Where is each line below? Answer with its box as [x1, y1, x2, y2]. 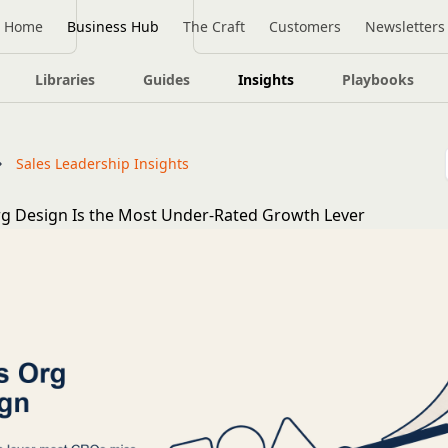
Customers [268, 17, 341, 36]
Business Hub [66, 17, 159, 36]
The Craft [182, 17, 245, 36]
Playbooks [341, 70, 414, 89]
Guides [142, 70, 190, 89]
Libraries [34, 70, 95, 89]
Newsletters [364, 17, 445, 36]
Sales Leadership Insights [16, 154, 190, 173]
